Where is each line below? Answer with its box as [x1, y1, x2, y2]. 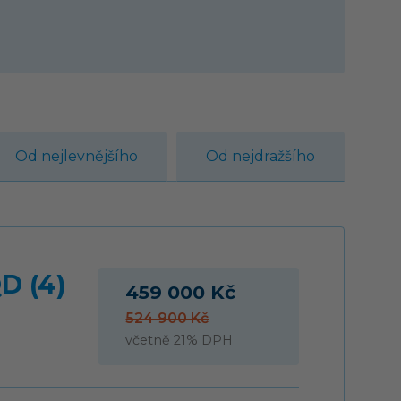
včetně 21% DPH [125, 331, 234, 348]
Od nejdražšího [206, 147, 315, 165]
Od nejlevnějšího [15, 147, 138, 165]
